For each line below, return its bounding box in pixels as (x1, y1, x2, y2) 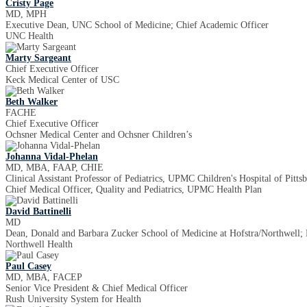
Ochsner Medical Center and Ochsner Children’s (5, 130, 192, 140)
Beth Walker (5, 97, 58, 107)
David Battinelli (5, 206, 71, 217)
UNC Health (5, 31, 53, 41)
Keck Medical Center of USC (5, 75, 119, 85)
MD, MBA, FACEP (5, 272, 82, 282)
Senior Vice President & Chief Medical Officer (5, 283, 188, 293)
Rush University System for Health (5, 294, 141, 304)
